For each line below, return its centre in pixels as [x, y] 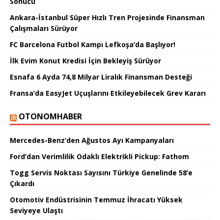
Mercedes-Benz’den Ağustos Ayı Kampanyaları [92, 140]
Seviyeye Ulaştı [36, 210]
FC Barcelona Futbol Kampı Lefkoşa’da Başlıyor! [93, 44]
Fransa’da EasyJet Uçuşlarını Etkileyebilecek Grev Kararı [108, 93]
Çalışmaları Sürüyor [44, 28]
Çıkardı [22, 183]
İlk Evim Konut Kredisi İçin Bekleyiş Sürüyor [85, 60]
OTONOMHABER [50, 116]
